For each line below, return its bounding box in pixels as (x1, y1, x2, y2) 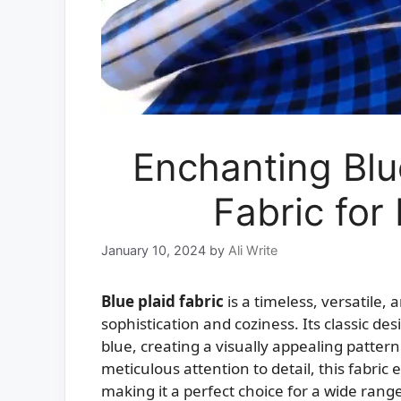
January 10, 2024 (101, 243, 206, 259)
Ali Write (228, 243, 277, 259)
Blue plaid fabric (101, 291, 224, 312)
